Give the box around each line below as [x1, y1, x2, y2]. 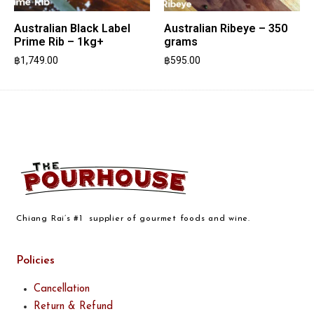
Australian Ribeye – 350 [164, 22, 287, 35]
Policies [16, 254, 55, 266]
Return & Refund [34, 301, 114, 312]
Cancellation [34, 283, 90, 294]
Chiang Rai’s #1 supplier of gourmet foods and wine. [16, 214, 250, 223]
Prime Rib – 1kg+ [14, 35, 104, 48]
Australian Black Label [14, 22, 130, 35]
